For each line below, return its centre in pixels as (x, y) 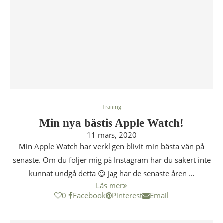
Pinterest (127, 195)
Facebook (89, 195)
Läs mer (109, 185)
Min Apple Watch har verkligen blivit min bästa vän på (111, 146)
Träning (111, 106)
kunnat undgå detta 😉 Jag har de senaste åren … (111, 173)
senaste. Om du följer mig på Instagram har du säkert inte (111, 160)
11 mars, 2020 (111, 135)
